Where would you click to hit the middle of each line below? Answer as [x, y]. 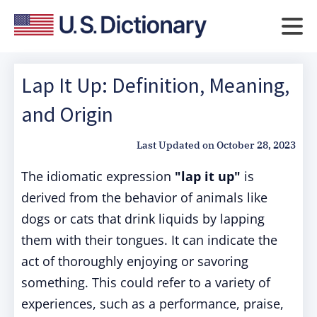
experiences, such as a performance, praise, [152, 304]
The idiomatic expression [96, 176]
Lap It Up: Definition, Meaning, [155, 85]
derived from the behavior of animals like [144, 197]
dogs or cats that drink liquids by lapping [143, 219]
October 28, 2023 [256, 145]
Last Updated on [175, 145]
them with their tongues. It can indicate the [149, 240]
